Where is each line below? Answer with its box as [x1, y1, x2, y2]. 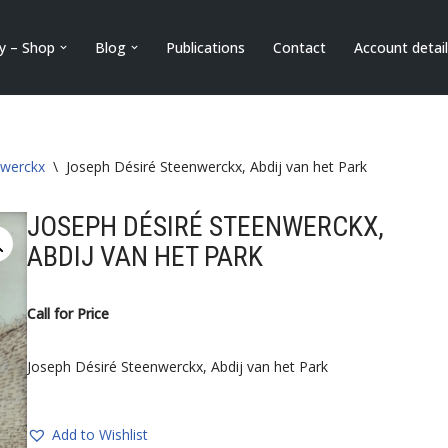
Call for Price [27, 304, 110, 323]
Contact [273, 38, 326, 57]
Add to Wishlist [52, 425, 149, 444]
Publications [166, 38, 245, 57]
